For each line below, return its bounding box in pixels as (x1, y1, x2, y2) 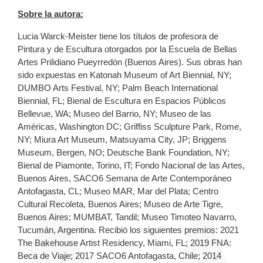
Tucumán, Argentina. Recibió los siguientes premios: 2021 (18, 224, 239, 235)
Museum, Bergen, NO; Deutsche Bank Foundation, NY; (18, 147, 230, 157)
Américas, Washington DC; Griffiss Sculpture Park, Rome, (18, 121, 241, 131)
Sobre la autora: (18, 8, 83, 19)
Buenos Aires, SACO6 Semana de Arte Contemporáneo (18, 173, 231, 183)
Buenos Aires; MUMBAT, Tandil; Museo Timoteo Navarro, (18, 211, 237, 222)
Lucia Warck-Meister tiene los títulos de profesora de (18, 31, 218, 41)
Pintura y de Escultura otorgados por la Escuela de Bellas (18, 43, 237, 54)
